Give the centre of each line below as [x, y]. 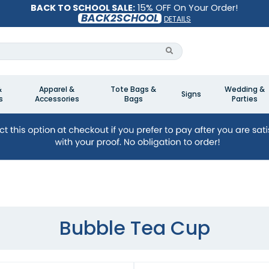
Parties [244, 99]
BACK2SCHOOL [119, 18]
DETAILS [177, 19]
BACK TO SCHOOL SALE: [83, 8]
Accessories [57, 99]
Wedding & [244, 89]
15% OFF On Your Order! [187, 8]
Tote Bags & [133, 89]
